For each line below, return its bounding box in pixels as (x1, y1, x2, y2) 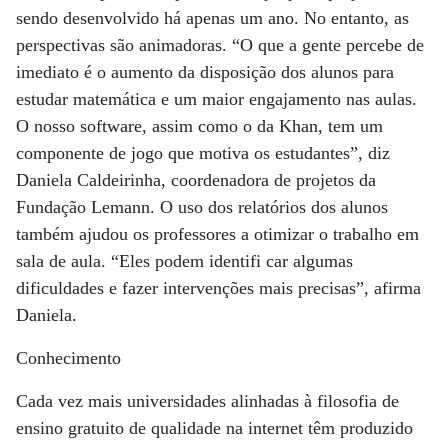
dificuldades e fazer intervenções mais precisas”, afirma (16, 278, 421, 298)
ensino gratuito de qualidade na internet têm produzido (16, 418, 413, 438)
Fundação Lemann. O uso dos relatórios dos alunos (16, 197, 388, 217)
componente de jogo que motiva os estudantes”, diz (16, 143, 390, 163)
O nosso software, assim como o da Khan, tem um (16, 116, 383, 136)
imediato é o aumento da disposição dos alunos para (16, 62, 394, 82)
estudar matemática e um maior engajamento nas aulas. (16, 89, 417, 109)
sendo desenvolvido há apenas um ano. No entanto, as (16, 8, 409, 28)
